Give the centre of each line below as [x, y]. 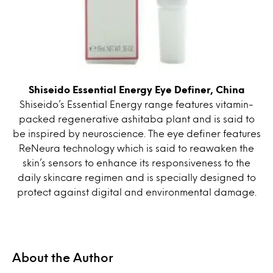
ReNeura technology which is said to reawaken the [136, 147]
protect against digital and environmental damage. [136, 191]
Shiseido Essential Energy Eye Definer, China [136, 89]
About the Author [63, 257]
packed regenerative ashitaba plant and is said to [136, 118]
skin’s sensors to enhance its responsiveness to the [136, 162]
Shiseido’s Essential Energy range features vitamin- [136, 104]
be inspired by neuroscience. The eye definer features [136, 133]
